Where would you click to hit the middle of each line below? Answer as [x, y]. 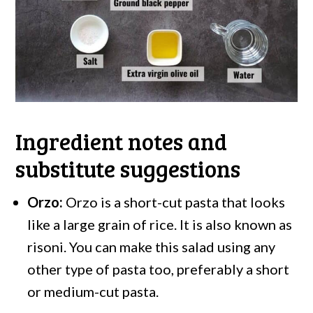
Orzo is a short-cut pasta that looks [176, 202]
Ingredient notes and [122, 141]
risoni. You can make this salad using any [152, 247]
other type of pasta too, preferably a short [159, 269]
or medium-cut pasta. [93, 292]
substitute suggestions [128, 169]
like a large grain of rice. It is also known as [160, 225]
